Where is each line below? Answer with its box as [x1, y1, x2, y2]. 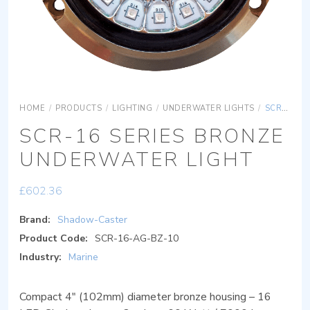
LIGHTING [112, 103, 152, 114]
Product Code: [19, 232, 88, 246]
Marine [69, 250, 98, 264]
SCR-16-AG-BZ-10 [95, 232, 179, 246]
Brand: [19, 213, 51, 227]
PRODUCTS [55, 103, 102, 114]
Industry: [19, 250, 62, 264]
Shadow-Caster [57, 213, 127, 227]
